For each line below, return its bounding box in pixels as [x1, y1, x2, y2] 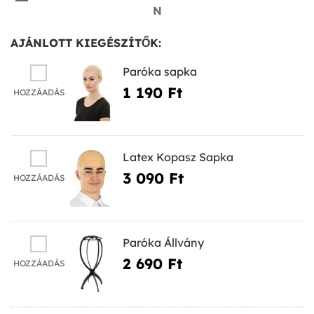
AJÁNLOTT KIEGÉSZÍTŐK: [11, 35, 161, 50]
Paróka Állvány [123, 235, 204, 250]
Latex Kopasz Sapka [123, 149, 233, 164]
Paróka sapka [123, 64, 197, 78]
